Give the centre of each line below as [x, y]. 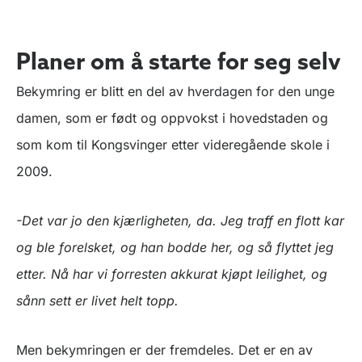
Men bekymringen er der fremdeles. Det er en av [164, 350]
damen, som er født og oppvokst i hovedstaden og [172, 118]
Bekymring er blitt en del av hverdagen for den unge [175, 92]
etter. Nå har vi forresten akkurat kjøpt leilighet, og [172, 274]
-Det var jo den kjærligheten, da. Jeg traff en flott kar [180, 221]
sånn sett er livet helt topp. [97, 301]
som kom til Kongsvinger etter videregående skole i [173, 145]
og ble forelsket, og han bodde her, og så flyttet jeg [175, 248]
